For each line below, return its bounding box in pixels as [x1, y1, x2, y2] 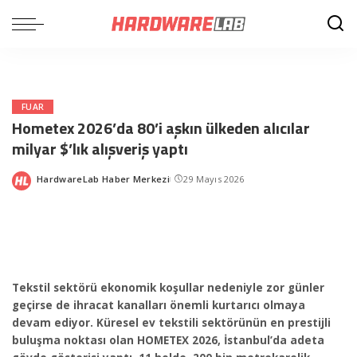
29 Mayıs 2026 [183, 172, 245, 185]
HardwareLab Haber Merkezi [37, 172, 171, 185]
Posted [36, 178, 68, 190]
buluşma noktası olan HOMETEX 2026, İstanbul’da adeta [12, 332, 324, 347]
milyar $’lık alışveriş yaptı [12, 136, 188, 161]
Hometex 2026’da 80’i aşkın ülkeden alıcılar [12, 116, 310, 140]
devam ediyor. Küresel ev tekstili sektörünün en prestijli [12, 315, 331, 330]
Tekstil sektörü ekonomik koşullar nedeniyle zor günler [12, 280, 324, 295]
